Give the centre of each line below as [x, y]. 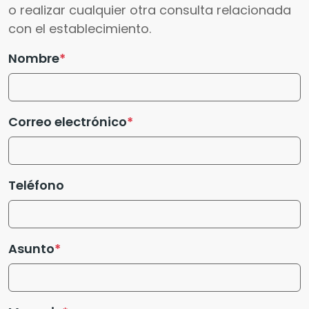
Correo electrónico [68, 121]
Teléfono [36, 185]
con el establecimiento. [80, 28]
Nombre [34, 58]
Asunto [31, 248]
